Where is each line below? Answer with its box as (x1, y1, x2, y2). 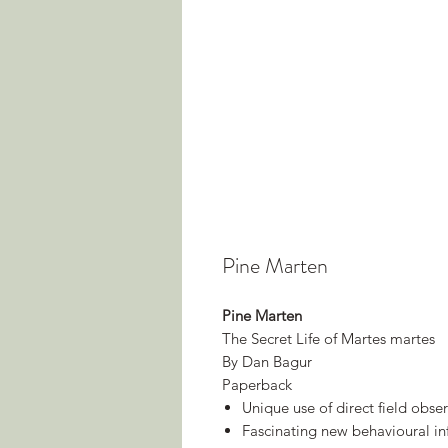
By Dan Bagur (222, 351, 312, 371)
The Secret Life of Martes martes (222, 328, 435, 348)
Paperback (222, 374, 292, 394)
